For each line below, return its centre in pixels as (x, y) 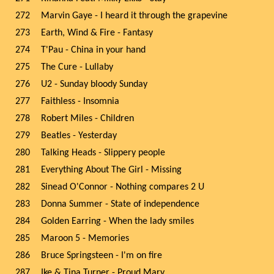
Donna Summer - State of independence (120, 204)
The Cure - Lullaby (77, 67)
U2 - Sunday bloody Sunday (94, 84)
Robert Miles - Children (87, 119)
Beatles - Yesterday (79, 136)
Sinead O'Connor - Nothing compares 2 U (123, 187)
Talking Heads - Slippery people (103, 153)
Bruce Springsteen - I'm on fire (102, 256)
